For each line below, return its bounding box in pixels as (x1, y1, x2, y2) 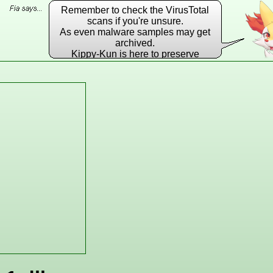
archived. (115, 38, 155, 48)
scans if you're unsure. (87, 16, 183, 26)
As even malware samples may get (60, 27, 211, 37)
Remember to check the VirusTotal (61, 5, 210, 15)
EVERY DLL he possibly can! (71, 60, 199, 70)
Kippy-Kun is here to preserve (71, 49, 199, 59)
